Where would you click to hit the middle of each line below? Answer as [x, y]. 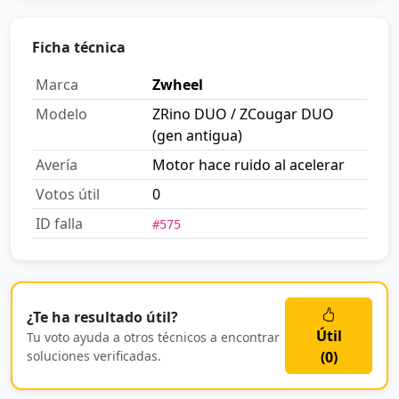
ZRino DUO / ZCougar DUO [243, 114]
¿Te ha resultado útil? [102, 318]
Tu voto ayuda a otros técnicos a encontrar [153, 338]
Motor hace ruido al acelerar [248, 165]
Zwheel [178, 85]
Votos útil [68, 195]
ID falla [59, 224]
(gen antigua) [197, 136]
